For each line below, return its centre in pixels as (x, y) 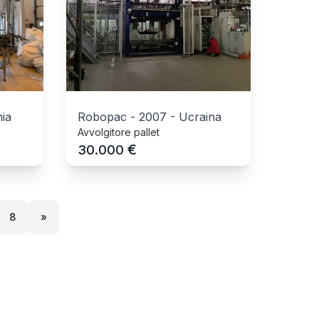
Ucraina (200, 117)
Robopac (103, 117)
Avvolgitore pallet (119, 132)
